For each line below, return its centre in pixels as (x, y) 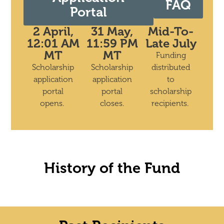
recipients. (171, 103)
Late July (171, 43)
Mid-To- (171, 31)
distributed (171, 67)
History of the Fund (112, 168)
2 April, (53, 31)
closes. (112, 103)
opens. (53, 103)
